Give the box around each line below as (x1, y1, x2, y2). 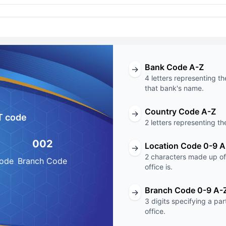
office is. (145, 162, 173, 171)
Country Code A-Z (145, 106, 216, 117)
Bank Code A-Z (145, 62, 204, 72)
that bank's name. (145, 84, 204, 92)
